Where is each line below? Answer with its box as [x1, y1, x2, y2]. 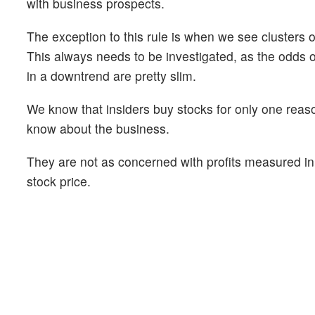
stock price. [27, 172, 91, 191]
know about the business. [27, 119, 169, 137]
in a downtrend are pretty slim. [27, 66, 196, 84]
